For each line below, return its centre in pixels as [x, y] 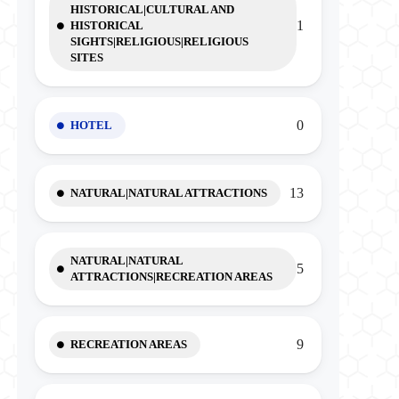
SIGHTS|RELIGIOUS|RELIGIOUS [159, 41]
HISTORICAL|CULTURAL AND [152, 9]
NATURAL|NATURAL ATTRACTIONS [168, 193]
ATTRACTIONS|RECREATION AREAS [171, 277]
